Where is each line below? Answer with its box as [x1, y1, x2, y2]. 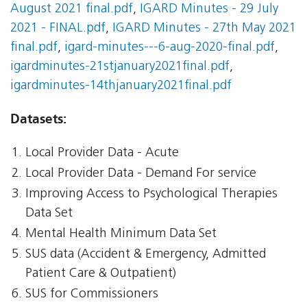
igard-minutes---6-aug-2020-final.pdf [64, 41, 275, 55]
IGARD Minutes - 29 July [140, 3, 278, 16]
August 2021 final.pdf [10, 3, 133, 16]
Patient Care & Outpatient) [25, 267, 177, 281]
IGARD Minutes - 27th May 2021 [112, 22, 296, 36]
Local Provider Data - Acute [25, 147, 180, 160]
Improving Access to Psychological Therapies [25, 188, 278, 201]
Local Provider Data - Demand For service [25, 167, 257, 181]
